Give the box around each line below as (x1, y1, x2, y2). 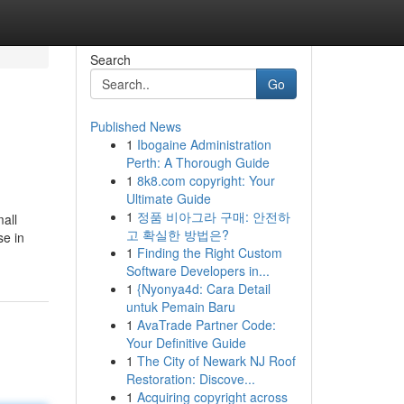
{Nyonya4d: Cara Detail (136, 280, 271, 298)
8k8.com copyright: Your (136, 171, 275, 189)
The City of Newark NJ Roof (136, 352, 296, 370)
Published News (89, 117, 181, 135)
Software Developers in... (125, 262, 270, 280)
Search (89, 50, 131, 69)
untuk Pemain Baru (125, 298, 235, 316)
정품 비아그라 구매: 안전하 (136, 207, 290, 225)
